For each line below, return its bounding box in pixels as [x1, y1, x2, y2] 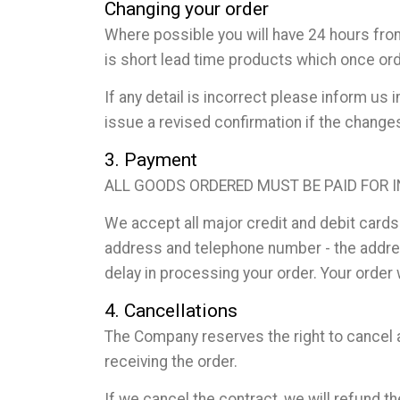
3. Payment [104, 148, 197, 171]
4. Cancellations [104, 299, 237, 321]
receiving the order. [104, 352, 237, 371]
